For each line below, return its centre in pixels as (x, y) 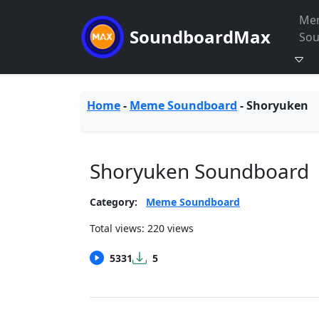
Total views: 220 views (142, 228)
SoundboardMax (200, 37)
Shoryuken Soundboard (199, 171)
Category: (114, 202)
